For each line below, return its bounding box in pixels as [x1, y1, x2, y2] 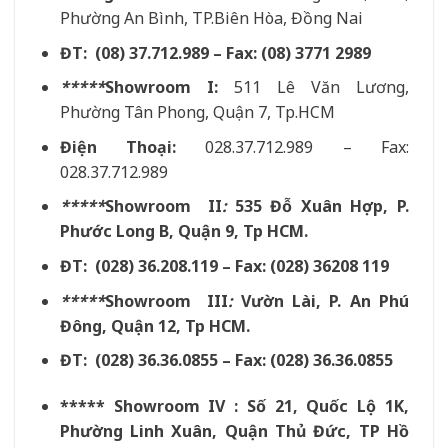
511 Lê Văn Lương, [217, 76, 410, 99]
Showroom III [104, 289, 229, 312]
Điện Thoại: [59, 135, 177, 158]
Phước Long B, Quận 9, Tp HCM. [59, 220, 308, 243]
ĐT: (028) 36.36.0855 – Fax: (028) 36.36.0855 [59, 349, 393, 372]
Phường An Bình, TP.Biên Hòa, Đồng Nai [59, 7, 363, 30]
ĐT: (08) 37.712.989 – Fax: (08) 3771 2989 [59, 41, 371, 64]
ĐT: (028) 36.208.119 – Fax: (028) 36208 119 [59, 255, 389, 278]
